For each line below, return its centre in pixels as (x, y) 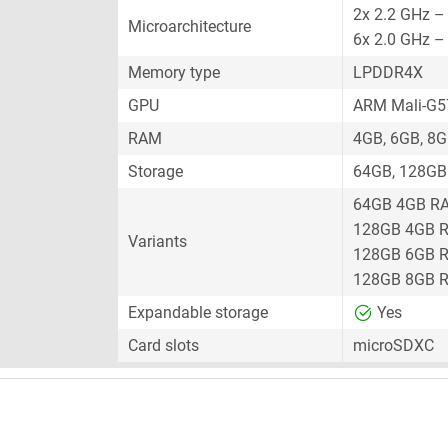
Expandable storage (198, 312)
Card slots (163, 345)
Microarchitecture (189, 26)
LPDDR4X (388, 72)
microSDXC (393, 345)
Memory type (174, 72)
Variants (157, 241)
